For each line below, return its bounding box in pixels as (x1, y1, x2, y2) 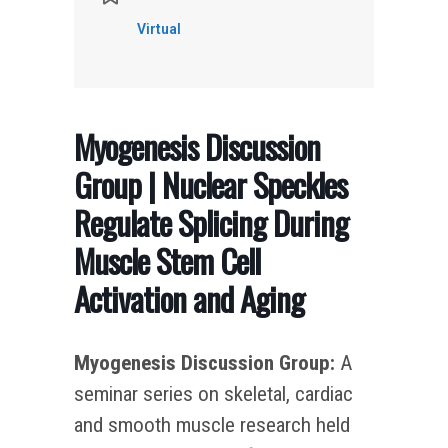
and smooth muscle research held (74, 412, 350, 437)
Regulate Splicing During (74, 197, 348, 247)
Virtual (137, 20, 181, 37)
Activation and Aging (74, 273, 304, 323)
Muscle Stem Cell (74, 235, 260, 285)
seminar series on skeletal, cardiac (74, 381, 353, 406)
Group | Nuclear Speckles (74, 159, 347, 209)
